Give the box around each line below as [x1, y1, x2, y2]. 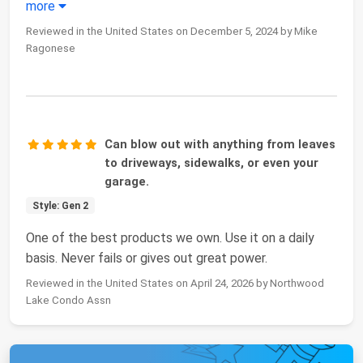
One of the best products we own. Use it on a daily [26, 229, 314, 246]
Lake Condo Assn [26, 293, 111, 306]
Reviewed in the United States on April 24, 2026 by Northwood [26, 276, 324, 289]
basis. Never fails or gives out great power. [26, 250, 267, 266]
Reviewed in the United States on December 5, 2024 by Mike [26, 24, 318, 37]
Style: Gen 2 [32, 199, 88, 211]
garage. [105, 173, 150, 189]
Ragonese [26, 41, 75, 54]
